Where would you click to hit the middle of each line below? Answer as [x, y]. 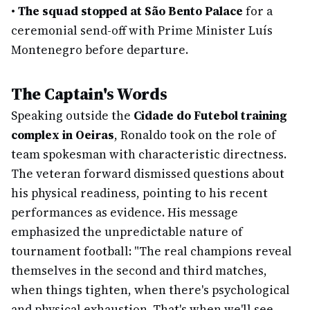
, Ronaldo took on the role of [195, 135]
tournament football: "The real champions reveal [152, 251]
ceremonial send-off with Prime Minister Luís [142, 30]
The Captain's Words [89, 94]
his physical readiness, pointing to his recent [139, 193]
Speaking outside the [72, 116]
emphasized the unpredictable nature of [127, 232]
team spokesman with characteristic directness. [149, 154]
